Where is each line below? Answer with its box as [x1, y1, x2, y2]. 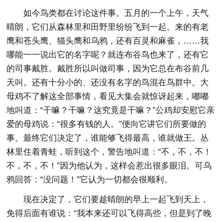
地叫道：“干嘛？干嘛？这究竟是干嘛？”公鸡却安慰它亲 [6, 106, 215, 115]
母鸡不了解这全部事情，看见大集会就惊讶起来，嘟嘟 [6, 92, 209, 101]
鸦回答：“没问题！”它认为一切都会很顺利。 [6, 175, 173, 184]
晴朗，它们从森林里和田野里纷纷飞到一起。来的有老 [6, 22, 209, 32]
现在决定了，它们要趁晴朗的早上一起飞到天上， [23, 195, 209, 204]
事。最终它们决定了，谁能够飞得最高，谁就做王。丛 [6, 133, 209, 143]
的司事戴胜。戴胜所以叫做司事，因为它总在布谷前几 [6, 64, 209, 73]
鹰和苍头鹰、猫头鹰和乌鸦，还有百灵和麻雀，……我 [6, 36, 209, 46]
